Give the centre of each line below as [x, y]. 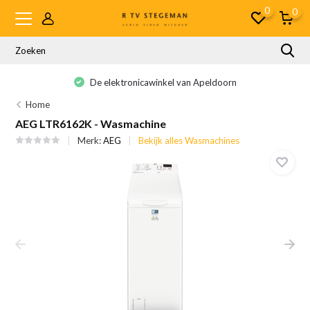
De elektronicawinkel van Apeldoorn [162, 82]
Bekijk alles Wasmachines [189, 140]
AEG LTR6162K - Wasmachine [91, 124]
